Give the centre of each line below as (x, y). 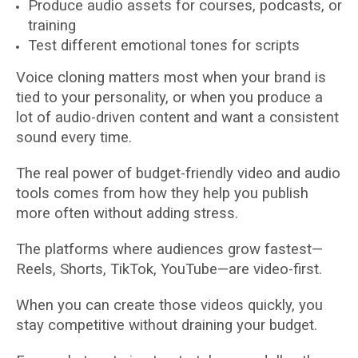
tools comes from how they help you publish (162, 193)
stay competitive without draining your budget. (167, 325)
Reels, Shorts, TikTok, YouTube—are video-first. (169, 269)
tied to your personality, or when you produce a (169, 97)
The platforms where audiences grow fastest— (169, 249)
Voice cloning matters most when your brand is (171, 78)
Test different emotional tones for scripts (164, 46)
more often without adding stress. (127, 213)
